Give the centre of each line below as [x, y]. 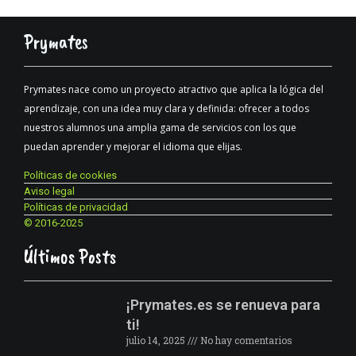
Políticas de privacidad [76, 207]
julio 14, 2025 [157, 340]
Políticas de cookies [70, 175]
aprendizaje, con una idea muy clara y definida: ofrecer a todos [166, 108]
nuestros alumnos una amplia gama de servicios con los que [160, 127]
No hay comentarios [245, 340]
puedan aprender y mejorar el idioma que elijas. [133, 146]
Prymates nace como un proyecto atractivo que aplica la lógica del [174, 89]
